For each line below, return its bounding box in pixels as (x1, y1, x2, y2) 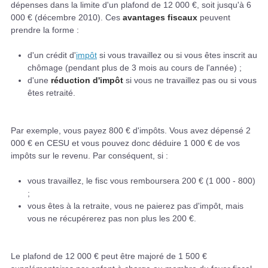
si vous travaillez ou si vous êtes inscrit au (97, 50, 257, 60)
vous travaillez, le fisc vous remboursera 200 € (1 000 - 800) (28, 176, 255, 186)
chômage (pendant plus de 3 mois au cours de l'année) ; (28, 63, 242, 73)
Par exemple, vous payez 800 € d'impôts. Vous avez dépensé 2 (11, 126, 251, 136)
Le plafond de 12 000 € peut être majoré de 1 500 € (11, 251, 207, 261)
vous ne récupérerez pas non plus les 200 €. (28, 214, 196, 224)
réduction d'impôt (51, 75, 123, 86)
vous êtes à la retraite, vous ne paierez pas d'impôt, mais (28, 201, 243, 211)
